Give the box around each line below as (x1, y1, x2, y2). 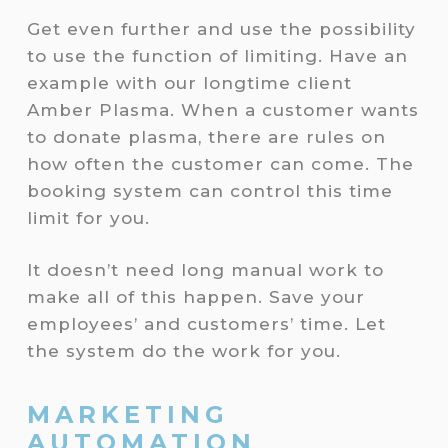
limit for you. (26, 207, 156, 228)
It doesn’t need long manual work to (26, 260, 384, 281)
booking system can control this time (26, 180, 393, 201)
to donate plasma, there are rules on (26, 126, 386, 147)
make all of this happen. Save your (26, 287, 365, 308)
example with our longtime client (26, 72, 352, 93)
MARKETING (26, 400, 229, 430)
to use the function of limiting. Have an (26, 45, 408, 66)
